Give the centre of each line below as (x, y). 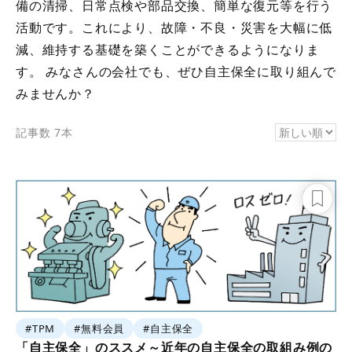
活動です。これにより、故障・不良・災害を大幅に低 (174, 27)
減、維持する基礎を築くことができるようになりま (168, 49)
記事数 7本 (44, 132)
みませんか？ (55, 93)
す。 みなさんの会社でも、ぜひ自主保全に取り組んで (176, 71)
